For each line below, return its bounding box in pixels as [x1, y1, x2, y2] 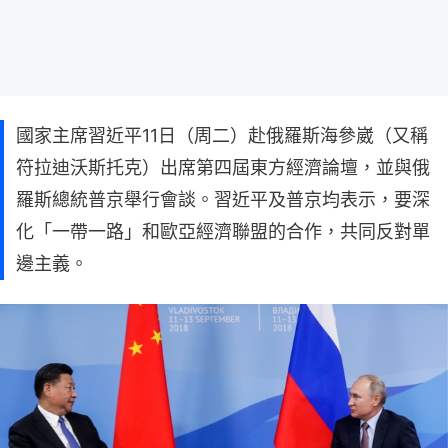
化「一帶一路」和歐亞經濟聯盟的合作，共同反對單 [16, 220, 430, 242]
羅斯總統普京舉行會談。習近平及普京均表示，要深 [16, 188, 430, 210]
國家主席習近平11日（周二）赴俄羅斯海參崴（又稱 [16, 124, 428, 146]
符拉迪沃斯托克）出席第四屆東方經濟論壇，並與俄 [16, 156, 430, 178]
